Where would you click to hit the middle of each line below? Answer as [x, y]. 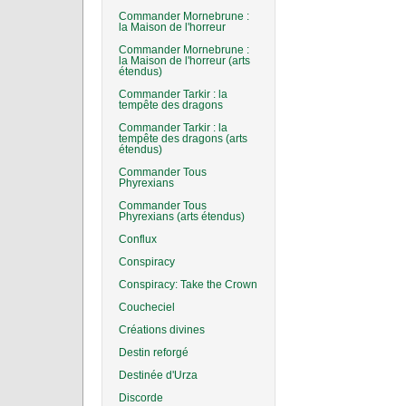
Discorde [141, 398]
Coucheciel [147, 307]
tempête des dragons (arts [183, 139]
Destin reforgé [154, 353]
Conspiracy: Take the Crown [188, 285]
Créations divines [162, 330]
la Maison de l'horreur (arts [184, 61]
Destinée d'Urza [158, 375]
